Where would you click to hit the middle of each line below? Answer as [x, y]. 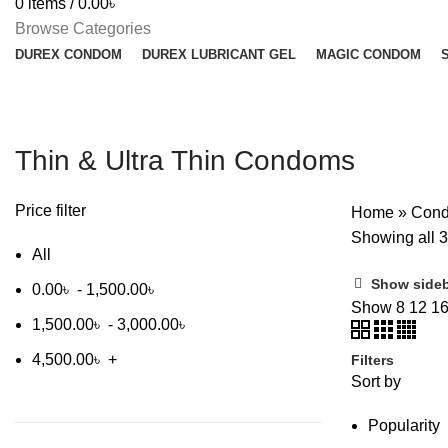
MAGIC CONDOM [368, 54]
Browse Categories [83, 28]
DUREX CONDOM [68, 54]
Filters [372, 359]
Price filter [50, 210]
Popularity [404, 425]
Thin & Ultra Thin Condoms [185, 160]
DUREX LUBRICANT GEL [219, 54]
